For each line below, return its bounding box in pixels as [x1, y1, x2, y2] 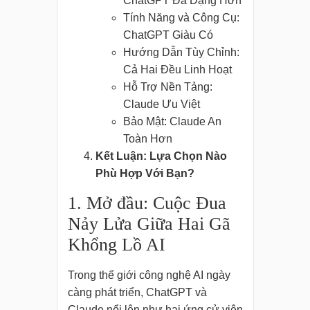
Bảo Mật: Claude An [122, 116, 221, 128]
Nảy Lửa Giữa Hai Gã [67, 214, 230, 235]
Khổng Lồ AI [67, 235, 165, 255]
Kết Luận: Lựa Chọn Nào [95, 150, 227, 163]
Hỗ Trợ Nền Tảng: [122, 81, 212, 93]
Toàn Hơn [122, 133, 172, 145]
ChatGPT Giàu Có [122, 29, 213, 42]
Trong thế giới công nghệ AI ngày [67, 269, 230, 282]
